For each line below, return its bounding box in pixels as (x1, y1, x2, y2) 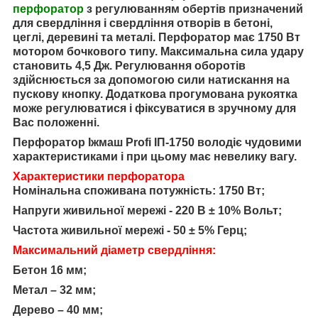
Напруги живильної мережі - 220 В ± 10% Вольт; (13, 204, 282, 217)
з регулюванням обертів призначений (84, 3, 303, 16)
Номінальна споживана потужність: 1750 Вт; (13, 185, 265, 197)
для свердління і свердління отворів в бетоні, (13, 17, 273, 30)
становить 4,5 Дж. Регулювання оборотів (13, 60, 246, 72)
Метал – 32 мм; (13, 284, 96, 297)
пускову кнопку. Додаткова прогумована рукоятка (13, 88, 297, 101)
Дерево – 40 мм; (13, 304, 103, 317)
